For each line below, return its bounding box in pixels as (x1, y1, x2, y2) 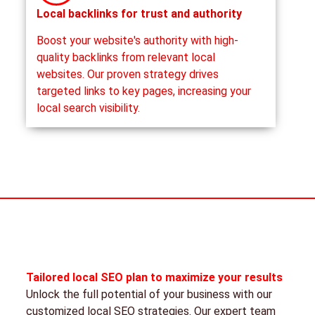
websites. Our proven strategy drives (36, 67, 219, 82)
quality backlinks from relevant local (36, 51, 215, 65)
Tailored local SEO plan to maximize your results (25, 271, 283, 285)
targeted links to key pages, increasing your (36, 84, 251, 98)
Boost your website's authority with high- (36, 34, 238, 48)
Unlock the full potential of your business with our (25, 288, 272, 302)
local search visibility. (36, 101, 140, 115)
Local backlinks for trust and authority (36, 6, 242, 20)
